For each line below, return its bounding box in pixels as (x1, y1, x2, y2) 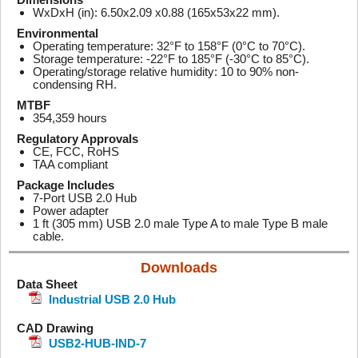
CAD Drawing (17, 321, 93, 335)
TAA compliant (33, 157, 108, 171)
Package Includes (17, 178, 114, 192)
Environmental (17, 26, 98, 40)
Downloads (141, 260, 217, 276)
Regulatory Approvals (17, 132, 138, 145)
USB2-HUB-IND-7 (49, 336, 146, 350)
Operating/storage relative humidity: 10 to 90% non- (33, 65, 299, 78)
